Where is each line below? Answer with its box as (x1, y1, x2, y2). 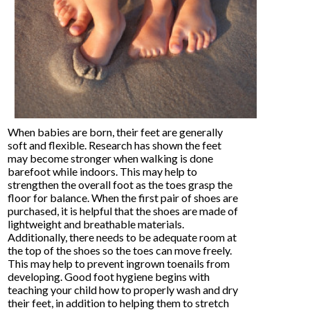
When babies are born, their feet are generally (8, 125, 224, 139)
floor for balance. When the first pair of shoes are (8, 191, 239, 205)
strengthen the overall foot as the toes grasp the (8, 178, 233, 192)
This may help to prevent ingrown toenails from (8, 257, 230, 271)
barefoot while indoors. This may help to (8, 165, 198, 179)
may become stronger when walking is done (8, 152, 214, 165)
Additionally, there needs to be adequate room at (8, 230, 237, 244)
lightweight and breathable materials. (8, 217, 185, 231)
